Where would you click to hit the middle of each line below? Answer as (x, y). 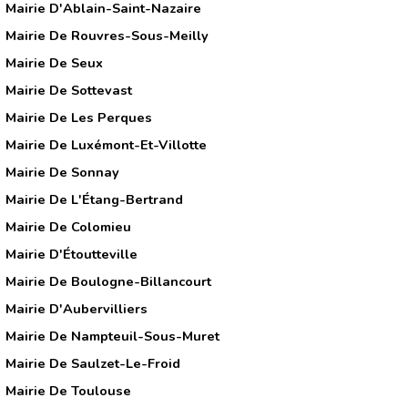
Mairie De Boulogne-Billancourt (108, 281)
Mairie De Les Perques (79, 117)
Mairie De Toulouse (68, 390)
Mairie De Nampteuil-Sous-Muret (112, 336)
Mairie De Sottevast (69, 90)
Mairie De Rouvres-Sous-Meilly (107, 35)
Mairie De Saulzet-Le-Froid (93, 363)
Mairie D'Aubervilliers (76, 308)
